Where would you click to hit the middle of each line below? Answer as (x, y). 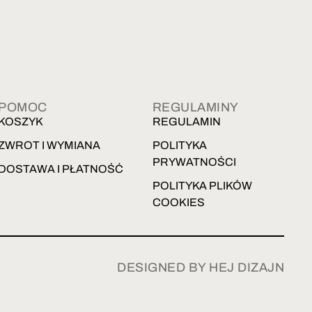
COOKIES (178, 202)
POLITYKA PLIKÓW (202, 185)
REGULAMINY (195, 107)
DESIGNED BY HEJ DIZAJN (201, 267)
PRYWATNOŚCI (194, 162)
